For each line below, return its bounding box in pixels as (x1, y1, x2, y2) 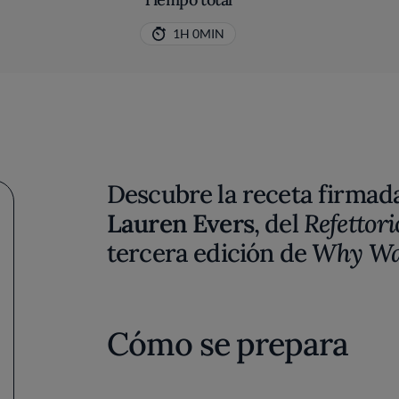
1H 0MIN (172, 26, 224, 41)
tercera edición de (107, 237, 313, 269)
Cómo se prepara (107, 323, 348, 364)
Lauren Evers (107, 208, 254, 240)
